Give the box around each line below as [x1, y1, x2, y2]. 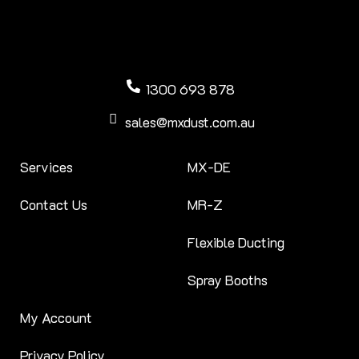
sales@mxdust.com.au [125, 113, 256, 131]
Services [20, 158, 73, 176]
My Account [20, 309, 92, 327]
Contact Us [20, 196, 87, 214]
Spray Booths [188, 271, 268, 289]
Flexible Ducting [188, 233, 284, 252]
